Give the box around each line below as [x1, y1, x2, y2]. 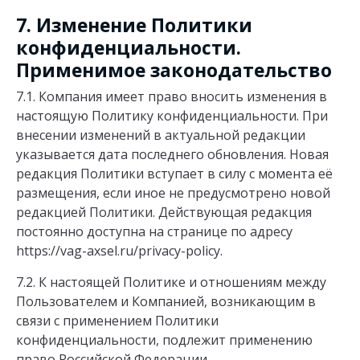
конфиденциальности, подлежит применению [16, 330, 313, 349]
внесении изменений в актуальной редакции [16, 125, 305, 144]
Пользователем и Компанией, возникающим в [16, 292, 316, 310]
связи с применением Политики [16, 311, 219, 329]
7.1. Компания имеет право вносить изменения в [16, 87, 327, 105]
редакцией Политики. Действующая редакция [16, 202, 312, 221]
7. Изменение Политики [16, 11, 252, 38]
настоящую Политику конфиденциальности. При [16, 106, 328, 125]
